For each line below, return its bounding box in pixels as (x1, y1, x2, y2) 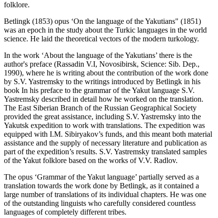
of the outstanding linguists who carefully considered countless (4, 199, 196, 208)
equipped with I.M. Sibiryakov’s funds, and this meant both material (4, 130, 212, 139)
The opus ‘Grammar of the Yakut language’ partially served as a (4, 173, 199, 182)
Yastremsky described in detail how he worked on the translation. (4, 95, 203, 104)
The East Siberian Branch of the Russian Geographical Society (4, 104, 197, 112)
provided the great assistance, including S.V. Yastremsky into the (4, 112, 201, 121)
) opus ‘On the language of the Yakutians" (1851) (50, 17, 201, 26)
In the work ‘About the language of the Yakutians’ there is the (4, 51, 192, 60)
